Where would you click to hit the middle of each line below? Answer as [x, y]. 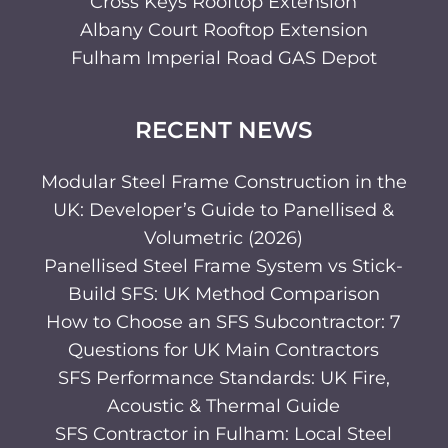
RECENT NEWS [224, 130]
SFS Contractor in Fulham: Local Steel [224, 433]
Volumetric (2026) [224, 237]
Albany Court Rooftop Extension [223, 29]
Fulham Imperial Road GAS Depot [223, 57]
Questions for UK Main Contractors [224, 349]
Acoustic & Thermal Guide [224, 405]
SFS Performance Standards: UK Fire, [223, 377]
